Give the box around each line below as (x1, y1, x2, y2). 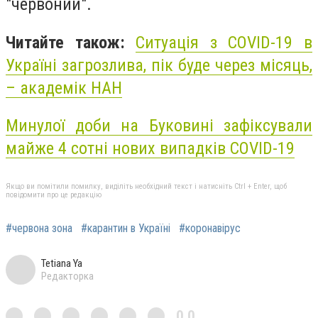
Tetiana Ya (41, 256, 82, 270)
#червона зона (6, 221, 72, 235)
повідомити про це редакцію (6, 190, 102, 199)
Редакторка (41, 269, 94, 283)
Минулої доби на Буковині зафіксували (6, 116, 312, 136)
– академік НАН (6, 77, 122, 98)
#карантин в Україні (81, 221, 170, 235)
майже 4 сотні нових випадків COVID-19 (6, 138, 295, 159)
